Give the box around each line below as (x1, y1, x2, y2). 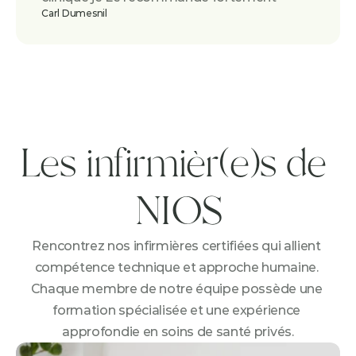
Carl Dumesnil (41, 7, 107, 19)
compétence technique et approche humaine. (34, 260, 319, 275)
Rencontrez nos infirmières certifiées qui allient (32, 238, 321, 253)
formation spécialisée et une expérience (52, 303, 300, 318)
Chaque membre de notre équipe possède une (30, 281, 323, 296)
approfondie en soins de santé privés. (62, 324, 294, 339)
